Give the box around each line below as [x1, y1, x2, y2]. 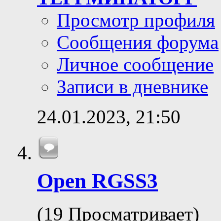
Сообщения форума [57, 31, 219, 53]
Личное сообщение [57, 53, 214, 75]
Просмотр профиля [57, 9, 215, 31]
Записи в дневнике [57, 75, 208, 97]
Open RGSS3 [37, 169, 158, 193]
